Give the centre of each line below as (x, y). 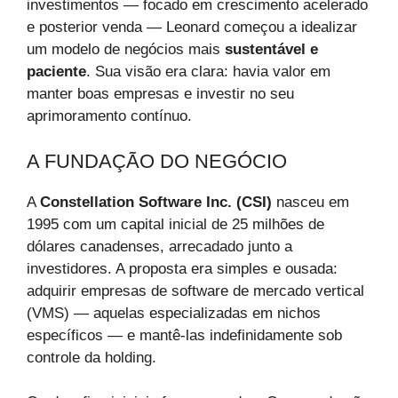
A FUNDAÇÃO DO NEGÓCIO (157, 161)
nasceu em (310, 202)
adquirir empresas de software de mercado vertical (195, 291)
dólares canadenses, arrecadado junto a (159, 246)
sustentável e (271, 50)
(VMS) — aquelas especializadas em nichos (174, 313)
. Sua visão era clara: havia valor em (208, 72)
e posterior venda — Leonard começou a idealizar (192, 28)
